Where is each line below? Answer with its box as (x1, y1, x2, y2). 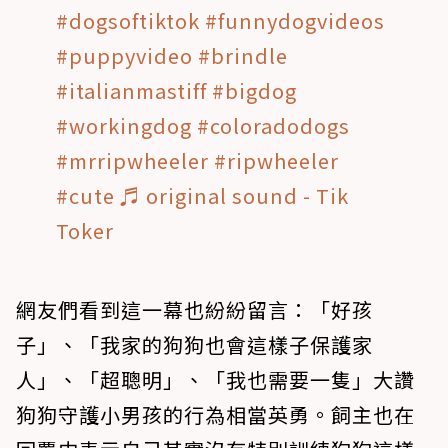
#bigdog (212, 76, 297, 106)
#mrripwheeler (56, 146, 209, 176)
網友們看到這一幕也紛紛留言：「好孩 (16, 295, 373, 325)
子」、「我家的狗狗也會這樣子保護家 (16, 330, 373, 360)
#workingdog (56, 111, 192, 141)
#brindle (198, 41, 288, 71)
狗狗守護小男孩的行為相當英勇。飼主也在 (16, 400, 415, 430)
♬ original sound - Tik (120, 181, 349, 211)
